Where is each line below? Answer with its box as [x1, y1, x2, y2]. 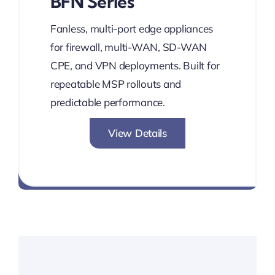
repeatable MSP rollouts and [50, 77, 182, 91]
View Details [108, 126, 167, 140]
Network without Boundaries [70, 165, 205, 178]
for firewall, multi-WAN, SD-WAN [50, 41, 207, 54]
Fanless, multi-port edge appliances [50, 22, 214, 36]
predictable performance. [50, 96, 165, 109]
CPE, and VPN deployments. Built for [50, 59, 220, 72]
